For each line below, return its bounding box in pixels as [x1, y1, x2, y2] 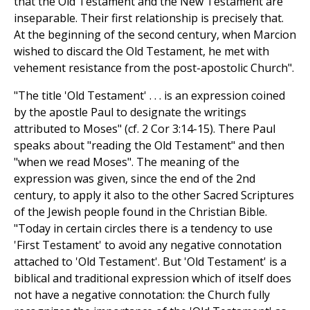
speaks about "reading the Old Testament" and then [14, 138, 284, 154]
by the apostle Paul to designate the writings [14, 104, 246, 120]
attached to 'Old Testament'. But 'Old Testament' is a [14, 254, 286, 270]
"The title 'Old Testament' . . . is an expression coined [14, 88, 285, 104]
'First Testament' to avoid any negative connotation [14, 237, 282, 253]
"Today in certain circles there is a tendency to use [14, 221, 273, 237]
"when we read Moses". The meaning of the [14, 154, 239, 170]
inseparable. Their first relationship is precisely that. [14, 10, 284, 26]
